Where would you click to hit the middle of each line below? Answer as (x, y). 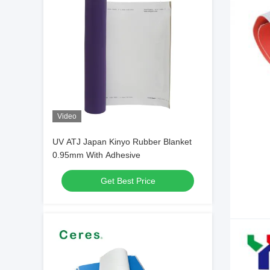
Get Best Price (128, 181)
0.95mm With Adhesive (96, 155)
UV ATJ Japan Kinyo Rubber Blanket (122, 142)
